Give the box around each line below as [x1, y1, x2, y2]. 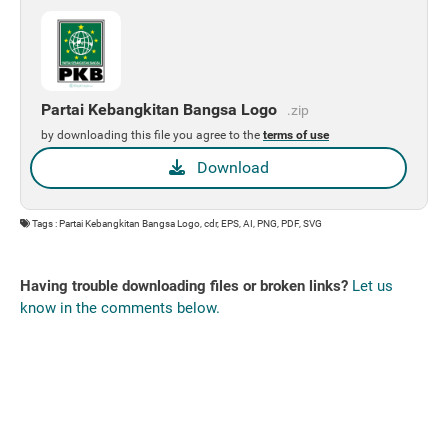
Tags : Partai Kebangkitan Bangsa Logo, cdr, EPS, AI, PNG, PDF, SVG [30, 218, 322, 229]
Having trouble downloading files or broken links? [20, 277, 348, 295]
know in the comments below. [20, 299, 220, 317]
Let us [352, 277, 393, 295]
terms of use [263, 128, 329, 142]
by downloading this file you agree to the [41, 128, 263, 142]
